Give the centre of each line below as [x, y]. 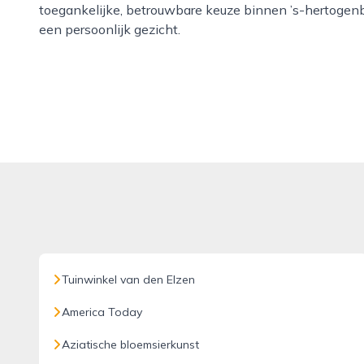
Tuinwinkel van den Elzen [128, 279]
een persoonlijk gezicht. [110, 29]
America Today [102, 312]
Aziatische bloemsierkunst [130, 344]
